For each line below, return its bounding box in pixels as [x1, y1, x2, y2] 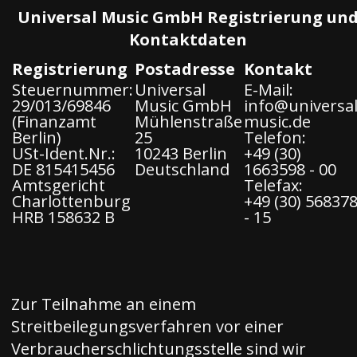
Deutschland [135, 159, 229, 180]
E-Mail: [244, 79, 293, 100]
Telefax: [244, 175, 307, 196]
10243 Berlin [135, 143, 227, 164]
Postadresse [135, 58, 235, 80]
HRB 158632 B [12, 206, 115, 228]
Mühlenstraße [135, 111, 242, 132]
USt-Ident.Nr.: [12, 143, 116, 164]
